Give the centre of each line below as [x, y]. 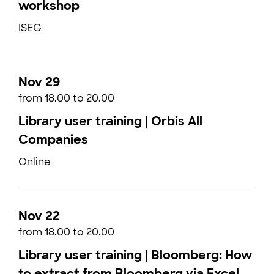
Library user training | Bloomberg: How [135, 255]
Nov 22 [39, 216]
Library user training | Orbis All [110, 121]
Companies [53, 139]
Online [35, 162]
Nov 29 [39, 82]
